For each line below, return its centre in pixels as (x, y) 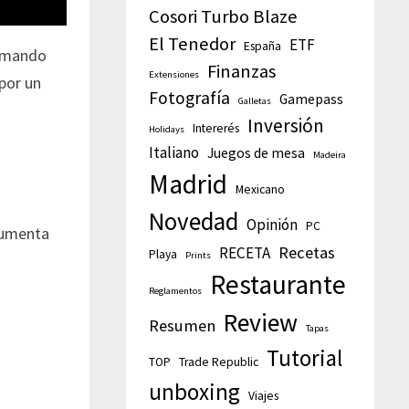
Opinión (273, 224)
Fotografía (190, 97)
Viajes (264, 395)
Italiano (174, 152)
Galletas (255, 100)
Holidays (167, 129)
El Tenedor (193, 43)
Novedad (194, 221)
